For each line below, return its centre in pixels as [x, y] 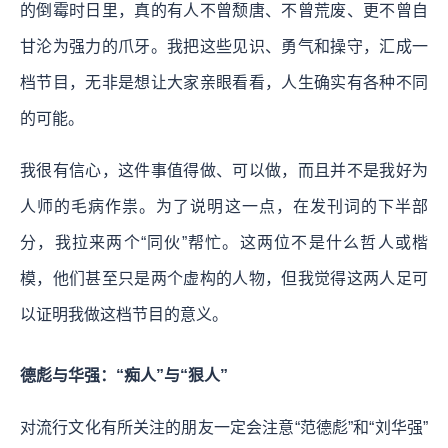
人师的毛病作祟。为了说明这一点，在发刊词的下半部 [224, 206]
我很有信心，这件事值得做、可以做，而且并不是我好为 [224, 170]
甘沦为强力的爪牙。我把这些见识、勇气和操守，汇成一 [224, 46]
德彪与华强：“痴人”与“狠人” [124, 375]
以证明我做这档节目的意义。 [124, 314]
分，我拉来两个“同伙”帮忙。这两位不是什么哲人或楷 [224, 242]
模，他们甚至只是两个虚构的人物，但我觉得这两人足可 [224, 278]
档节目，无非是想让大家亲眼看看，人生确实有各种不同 [224, 82]
